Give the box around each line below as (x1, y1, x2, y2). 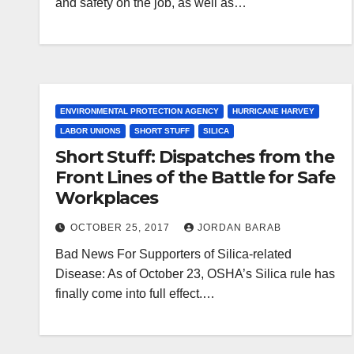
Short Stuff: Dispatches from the (55, 146, 334, 168)
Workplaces (55, 187, 158, 209)
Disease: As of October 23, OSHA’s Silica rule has (55, 267, 335, 281)
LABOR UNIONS (60, 126, 121, 135)
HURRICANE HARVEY (232, 107, 314, 115)
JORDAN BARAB (198, 222, 281, 233)
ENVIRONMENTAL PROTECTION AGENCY (60, 107, 219, 115)
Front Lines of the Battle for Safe (55, 167, 335, 188)
